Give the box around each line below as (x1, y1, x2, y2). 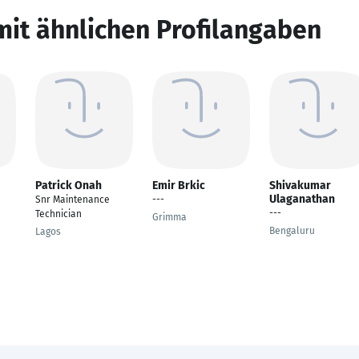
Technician (35, 208, 82, 220)
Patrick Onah (35, 179, 102, 192)
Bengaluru (269, 225, 315, 236)
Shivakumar (269, 179, 331, 192)
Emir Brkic (152, 179, 205, 192)
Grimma (152, 212, 187, 223)
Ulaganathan (269, 192, 335, 206)
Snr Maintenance (35, 194, 110, 205)
